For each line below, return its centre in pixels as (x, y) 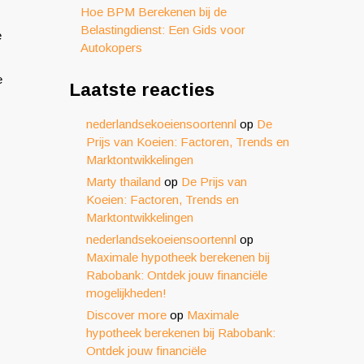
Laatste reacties (142, 90)
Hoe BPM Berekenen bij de (154, 12)
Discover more (126, 315)
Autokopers (111, 48)
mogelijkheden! (126, 293)
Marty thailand (123, 182)
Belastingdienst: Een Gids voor (163, 30)
